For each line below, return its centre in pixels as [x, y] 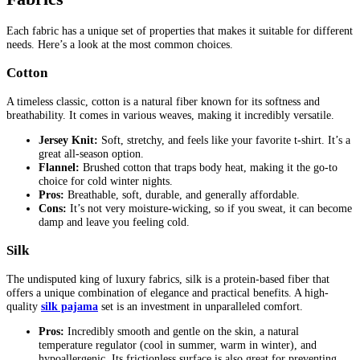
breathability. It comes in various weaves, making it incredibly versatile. [170, 115]
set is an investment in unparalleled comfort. [200, 306]
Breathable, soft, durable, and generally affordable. [182, 195]
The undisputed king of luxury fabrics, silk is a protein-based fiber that [168, 278]
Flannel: [59, 168]
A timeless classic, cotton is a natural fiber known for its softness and [163, 101]
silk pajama [70, 306]
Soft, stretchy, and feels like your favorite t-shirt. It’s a [224, 140]
